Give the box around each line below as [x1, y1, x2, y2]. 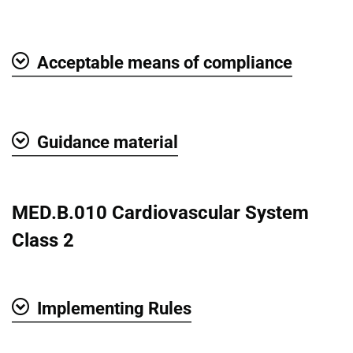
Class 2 [12, 229, 74, 251]
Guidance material [37, 132, 178, 152]
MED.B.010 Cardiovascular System [12, 201, 309, 224]
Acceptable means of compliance [37, 52, 292, 72]
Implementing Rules [37, 298, 191, 318]
